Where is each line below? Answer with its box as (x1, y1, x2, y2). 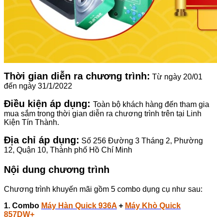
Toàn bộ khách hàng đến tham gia (93, 100, 209, 108)
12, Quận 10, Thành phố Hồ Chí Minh (4, 145, 132, 154)
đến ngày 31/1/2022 (4, 81, 72, 90)
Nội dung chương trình (4, 164, 109, 175)
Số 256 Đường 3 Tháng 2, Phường (81, 136, 203, 145)
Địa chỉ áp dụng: (4, 134, 79, 145)
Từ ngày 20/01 (150, 72, 202, 81)
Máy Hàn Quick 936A (41, 201, 117, 210)
